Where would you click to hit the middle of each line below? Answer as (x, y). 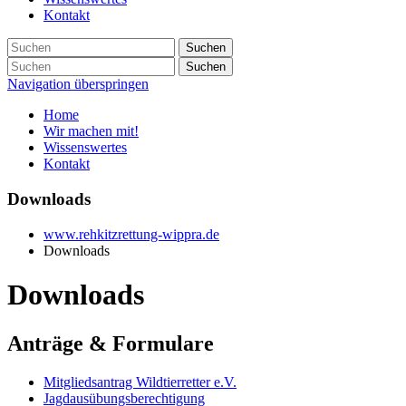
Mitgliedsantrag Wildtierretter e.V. (140, 382)
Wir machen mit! (91, 131)
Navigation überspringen (78, 84)
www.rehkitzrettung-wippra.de (131, 234)
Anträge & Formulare (111, 343)
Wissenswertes (85, 148)
